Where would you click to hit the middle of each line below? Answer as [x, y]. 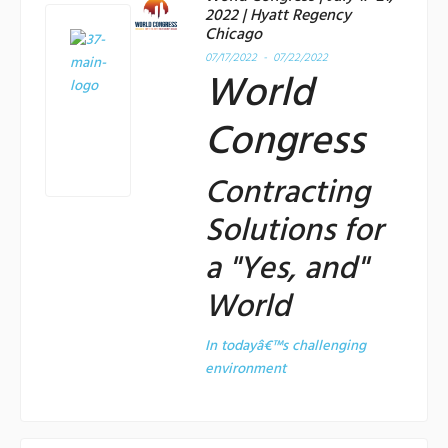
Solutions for [294, 231]
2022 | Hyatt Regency [278, 15]
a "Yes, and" [286, 269]
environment [245, 369]
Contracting [287, 193]
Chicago [233, 34]
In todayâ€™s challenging [285, 346]
